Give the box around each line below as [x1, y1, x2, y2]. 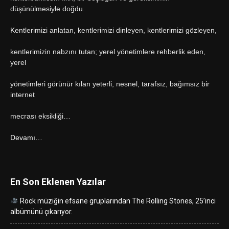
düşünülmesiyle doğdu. [10, 4, 85, 13]
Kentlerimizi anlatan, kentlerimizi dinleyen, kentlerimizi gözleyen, [10, 26, 217, 34]
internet [10, 90, 35, 99]
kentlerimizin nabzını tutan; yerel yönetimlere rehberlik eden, [10, 47, 205, 56]
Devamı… [10, 133, 42, 142]
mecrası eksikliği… [10, 111, 71, 120]
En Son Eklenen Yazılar [10, 176, 106, 187]
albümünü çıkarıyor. [10, 207, 73, 216]
